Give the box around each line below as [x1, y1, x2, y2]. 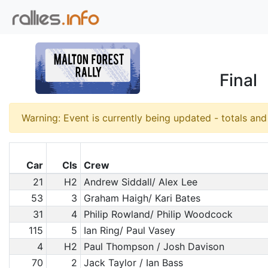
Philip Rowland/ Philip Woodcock [83, 208, 233, 220]
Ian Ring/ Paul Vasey [83, 224, 175, 236]
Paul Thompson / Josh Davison [83, 240, 224, 252]
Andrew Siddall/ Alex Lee [83, 176, 197, 188]
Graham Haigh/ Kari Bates [83, 192, 200, 204]
